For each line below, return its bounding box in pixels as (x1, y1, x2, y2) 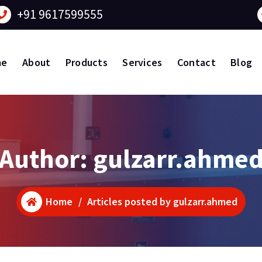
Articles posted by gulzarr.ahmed (87, 195, 238, 209)
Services (122, 55, 163, 69)
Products (65, 55, 108, 69)
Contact (177, 55, 216, 69)
